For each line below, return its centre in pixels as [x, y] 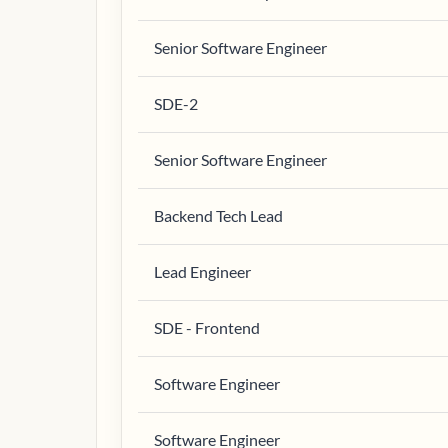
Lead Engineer [202, 271]
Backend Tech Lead [218, 215]
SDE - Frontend [207, 327]
